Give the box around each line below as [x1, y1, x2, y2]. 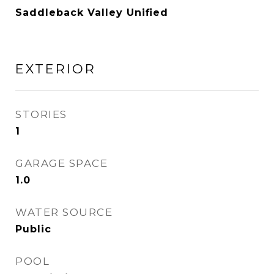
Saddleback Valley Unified [15, 7, 168, 18]
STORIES [15, 108, 67, 120]
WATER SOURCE [15, 206, 113, 218]
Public [15, 223, 51, 235]
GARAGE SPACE [15, 157, 108, 169]
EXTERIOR [15, 61, 96, 76]
